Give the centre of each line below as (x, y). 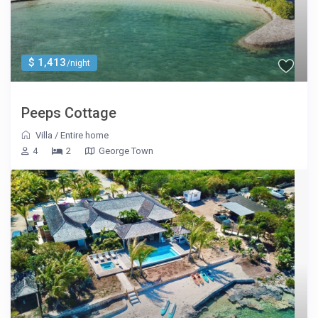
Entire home (85, 136)
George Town (126, 151)
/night (78, 64)
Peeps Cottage (69, 113)
